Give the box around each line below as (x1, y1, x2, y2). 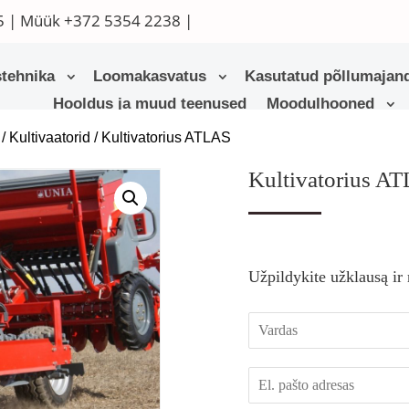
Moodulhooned (267, 95, 375, 112)
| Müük (4, 10, 64, 31)
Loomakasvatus (92, 68, 206, 85)
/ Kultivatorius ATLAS (90, 130, 232, 146)
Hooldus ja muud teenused (53, 95, 247, 112)
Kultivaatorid (9, 130, 91, 146)
